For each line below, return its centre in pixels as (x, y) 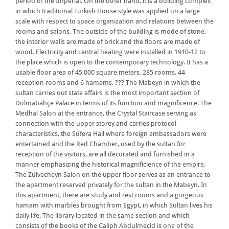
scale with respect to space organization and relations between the (114, 21)
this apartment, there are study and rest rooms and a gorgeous (109, 195)
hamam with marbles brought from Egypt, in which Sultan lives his (114, 205)
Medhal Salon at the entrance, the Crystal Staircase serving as (106, 113)
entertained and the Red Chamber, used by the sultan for (100, 144)
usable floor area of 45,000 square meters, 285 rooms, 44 (100, 73)
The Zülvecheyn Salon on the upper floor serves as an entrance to (113, 175)
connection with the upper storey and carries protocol (96, 124)
